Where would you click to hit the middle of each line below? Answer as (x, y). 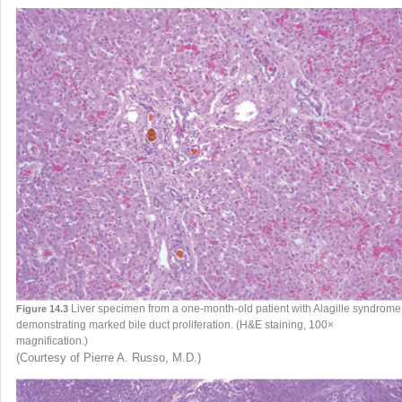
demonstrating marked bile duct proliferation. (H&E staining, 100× (175, 324)
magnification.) (52, 341)
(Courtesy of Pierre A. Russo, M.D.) (108, 357)
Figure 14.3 (42, 308)
